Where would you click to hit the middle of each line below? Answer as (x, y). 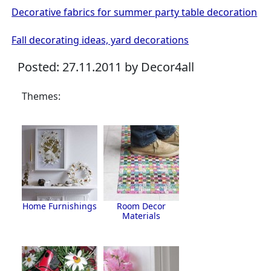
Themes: (41, 96)
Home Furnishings (59, 206)
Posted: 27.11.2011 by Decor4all (103, 67)
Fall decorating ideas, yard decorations (100, 40)
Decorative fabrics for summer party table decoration (135, 12)
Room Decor (141, 206)
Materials (141, 215)
